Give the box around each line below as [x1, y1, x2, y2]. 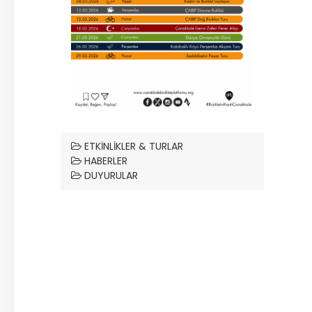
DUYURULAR [81, 169, 138, 183]
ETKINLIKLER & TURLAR [81, 139, 183, 154]
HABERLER [81, 154, 127, 169]
